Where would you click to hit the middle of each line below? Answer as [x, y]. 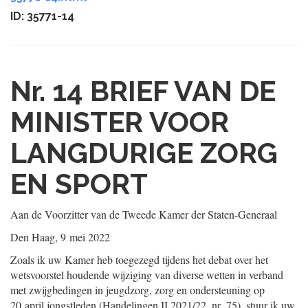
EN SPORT [79, 184]
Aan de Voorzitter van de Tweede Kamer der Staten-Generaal [144, 214]
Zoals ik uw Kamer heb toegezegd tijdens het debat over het [139, 260]
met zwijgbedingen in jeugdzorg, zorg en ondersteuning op [137, 290]
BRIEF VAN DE [179, 91]
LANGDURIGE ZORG [144, 153]
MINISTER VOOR [120, 122]
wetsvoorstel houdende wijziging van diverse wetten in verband [147, 275]
